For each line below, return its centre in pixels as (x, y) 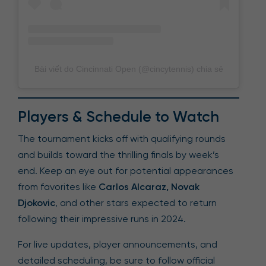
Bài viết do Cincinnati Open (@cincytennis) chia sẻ (129, 69)
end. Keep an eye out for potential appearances (126, 171)
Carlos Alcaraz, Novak (149, 187)
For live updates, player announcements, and (118, 245)
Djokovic (37, 203)
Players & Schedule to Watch (118, 117)
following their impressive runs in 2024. (102, 219)
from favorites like (58, 187)
